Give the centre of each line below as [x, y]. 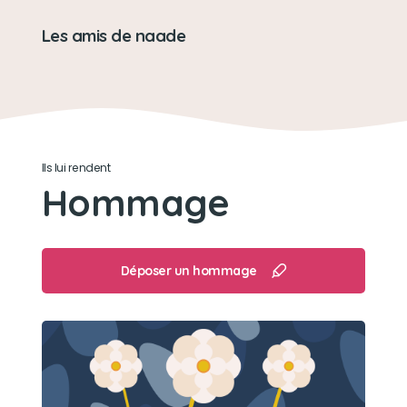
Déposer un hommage [189, 271]
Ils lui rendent [76, 168]
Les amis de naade [114, 36]
